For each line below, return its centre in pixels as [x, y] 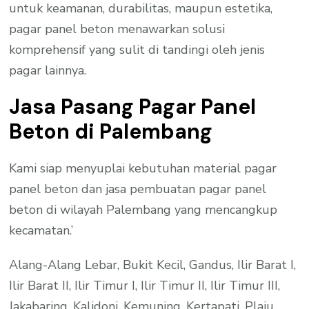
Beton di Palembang [111, 131]
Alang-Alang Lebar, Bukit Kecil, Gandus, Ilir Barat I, [153, 265]
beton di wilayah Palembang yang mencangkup [143, 209]
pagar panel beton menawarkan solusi [117, 29]
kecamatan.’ [41, 230]
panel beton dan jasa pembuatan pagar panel [138, 189]
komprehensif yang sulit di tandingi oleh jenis [137, 49]
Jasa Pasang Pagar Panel [133, 106]
